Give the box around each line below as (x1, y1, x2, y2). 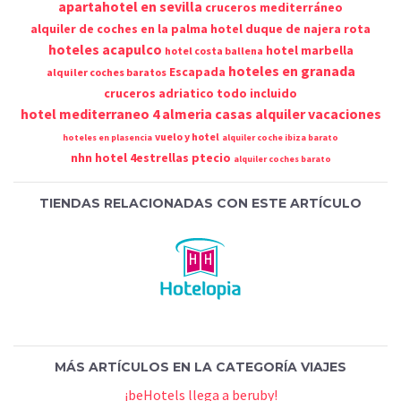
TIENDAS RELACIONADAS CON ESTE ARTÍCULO (39, 194, 362, 211)
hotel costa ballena (164, 43, 263, 57)
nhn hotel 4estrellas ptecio (70, 149, 231, 166)
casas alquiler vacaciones (214, 104, 381, 123)
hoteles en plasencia (63, 131, 152, 143)
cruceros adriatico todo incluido (104, 84, 297, 101)
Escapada (168, 63, 226, 80)
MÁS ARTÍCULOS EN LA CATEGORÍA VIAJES (55, 358, 346, 375)
